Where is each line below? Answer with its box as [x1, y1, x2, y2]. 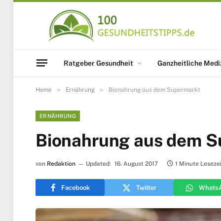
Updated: [86, 160, 111, 167]
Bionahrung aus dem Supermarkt [109, 86, 200, 93]
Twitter [136, 184, 156, 191]
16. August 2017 [114, 160, 158, 167]
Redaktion [47, 160, 75, 167]
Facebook [61, 184, 90, 191]
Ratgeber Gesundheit [64, 59, 133, 67]
